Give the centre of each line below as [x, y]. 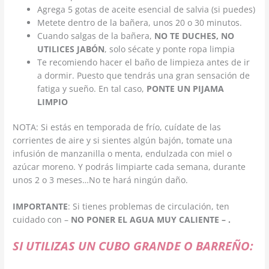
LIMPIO [53, 101]
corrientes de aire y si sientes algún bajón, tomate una [123, 141]
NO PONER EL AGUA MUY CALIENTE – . [151, 219]
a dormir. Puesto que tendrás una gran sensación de [144, 75]
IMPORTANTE [41, 206]
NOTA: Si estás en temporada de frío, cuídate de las [117, 127]
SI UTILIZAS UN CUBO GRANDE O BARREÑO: [133, 246]
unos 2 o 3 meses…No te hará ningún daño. [101, 180]
